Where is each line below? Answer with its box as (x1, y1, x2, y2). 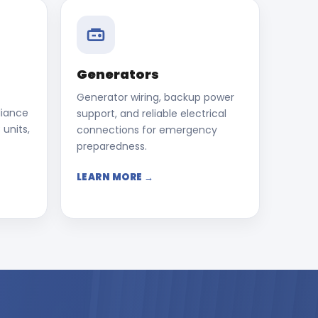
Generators (76, 65, 159, 83)
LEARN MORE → (76, 170, 154, 184)
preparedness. (76, 139, 147, 153)
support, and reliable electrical (76, 106, 226, 121)
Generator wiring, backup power (76, 90, 234, 104)
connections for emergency (76, 123, 217, 137)
